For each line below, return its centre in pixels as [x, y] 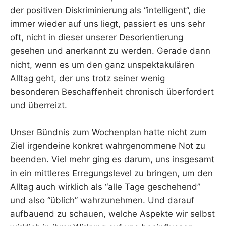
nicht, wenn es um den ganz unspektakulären [102, 65]
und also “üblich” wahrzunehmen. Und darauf [102, 200]
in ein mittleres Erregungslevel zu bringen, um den [111, 173]
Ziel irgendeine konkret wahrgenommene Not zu [108, 146]
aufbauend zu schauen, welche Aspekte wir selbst [112, 214]
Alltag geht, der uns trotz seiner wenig [88, 78]
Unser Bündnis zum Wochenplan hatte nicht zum [108, 132]
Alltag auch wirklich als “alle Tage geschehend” [105, 186]
